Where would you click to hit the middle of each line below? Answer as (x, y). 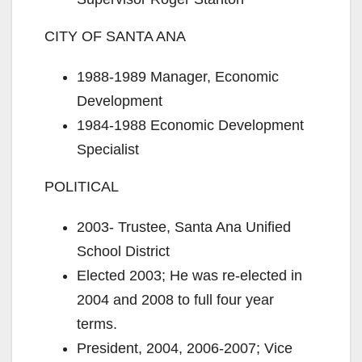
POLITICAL (82, 187)
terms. (97, 324)
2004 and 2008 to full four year (175, 300)
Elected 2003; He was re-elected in (189, 276)
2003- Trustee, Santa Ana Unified (184, 227)
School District (123, 252)
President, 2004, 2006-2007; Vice (185, 349)
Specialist (108, 150)
